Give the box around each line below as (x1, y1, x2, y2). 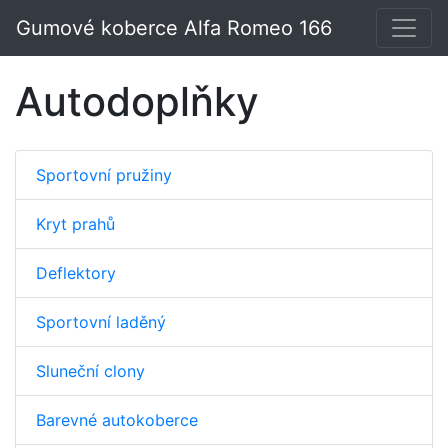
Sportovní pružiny (36, 165, 172, 185)
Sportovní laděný (36, 312, 166, 332)
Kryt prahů (36, 214, 115, 234)
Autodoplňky (15, 77, 259, 126)
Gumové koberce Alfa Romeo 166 (16, 16, 332, 40)
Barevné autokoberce (36, 410, 198, 430)
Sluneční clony (36, 361, 145, 381)
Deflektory (36, 263, 116, 283)
